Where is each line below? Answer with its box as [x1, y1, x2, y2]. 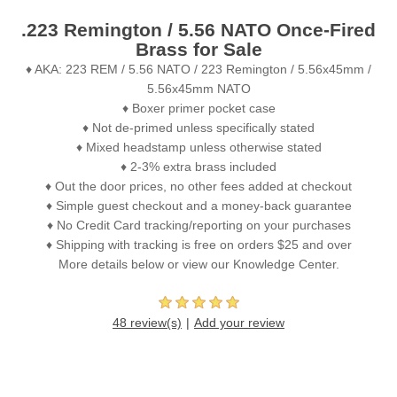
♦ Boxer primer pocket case [121, 101, 276, 116]
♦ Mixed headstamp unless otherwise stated [75, 140, 322, 155]
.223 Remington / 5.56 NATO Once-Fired [21, 19, 376, 41]
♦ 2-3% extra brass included [121, 160, 276, 175]
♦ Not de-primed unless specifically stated [82, 121, 315, 136]
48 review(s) [113, 315, 182, 331]
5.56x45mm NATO [146, 82, 251, 97]
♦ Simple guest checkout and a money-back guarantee [45, 198, 352, 214]
